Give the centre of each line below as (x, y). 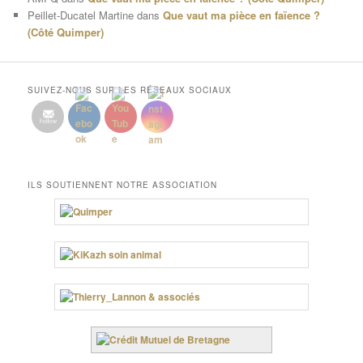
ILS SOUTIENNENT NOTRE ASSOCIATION (123, 184)
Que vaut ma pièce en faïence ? (242, 15)
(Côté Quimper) (66, 32)
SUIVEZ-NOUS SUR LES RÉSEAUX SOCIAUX (130, 90)
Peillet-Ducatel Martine (81, 15)
